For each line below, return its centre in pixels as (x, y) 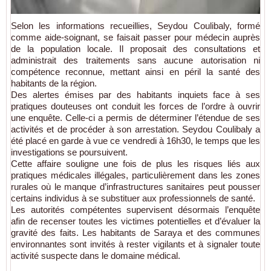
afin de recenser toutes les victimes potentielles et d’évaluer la (135, 221)
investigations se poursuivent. (69, 152)
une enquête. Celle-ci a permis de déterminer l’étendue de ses (135, 117)
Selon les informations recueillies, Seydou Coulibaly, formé (135, 25)
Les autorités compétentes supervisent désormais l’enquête (135, 209)
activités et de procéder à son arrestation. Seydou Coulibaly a (135, 129)
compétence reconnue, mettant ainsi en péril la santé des (135, 71)
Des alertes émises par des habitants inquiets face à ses (135, 94)
